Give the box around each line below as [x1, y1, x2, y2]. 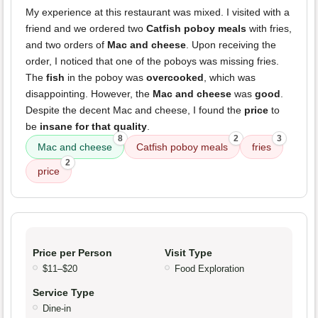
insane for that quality [40, 121, 147, 133]
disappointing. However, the [26, 88, 153, 100]
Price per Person [33, 247, 112, 259]
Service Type [33, 287, 94, 299]
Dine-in [43, 303, 71, 314]
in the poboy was [65, 72, 146, 84]
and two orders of [26, 39, 107, 51]
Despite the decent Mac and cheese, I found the [26, 104, 244, 116]
